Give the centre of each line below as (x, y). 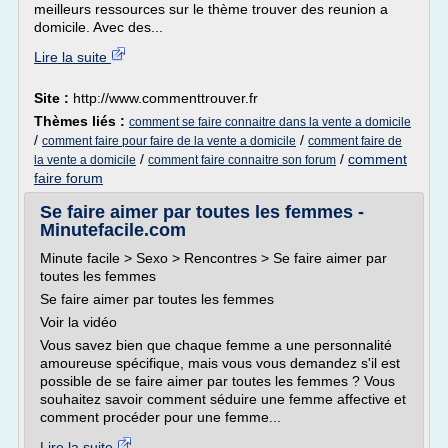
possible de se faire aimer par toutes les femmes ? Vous (217, 381)
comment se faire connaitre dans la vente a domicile (270, 122)
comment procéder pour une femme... (160, 417)
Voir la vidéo (78, 322)
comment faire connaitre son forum (242, 160)
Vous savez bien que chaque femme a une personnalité (216, 345)
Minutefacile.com (113, 230)
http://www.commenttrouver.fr (165, 98)
